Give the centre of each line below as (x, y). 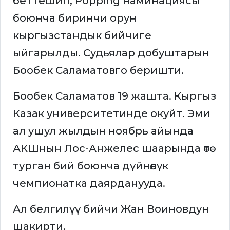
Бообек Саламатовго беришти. (98, 71)
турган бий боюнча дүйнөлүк (91, 166)
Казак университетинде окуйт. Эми (111, 114)
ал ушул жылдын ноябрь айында (103, 131)
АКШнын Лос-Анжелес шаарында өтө (111, 149)
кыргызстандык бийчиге (82, 36)
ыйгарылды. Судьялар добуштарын (111, 53)
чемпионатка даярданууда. (89, 184)
